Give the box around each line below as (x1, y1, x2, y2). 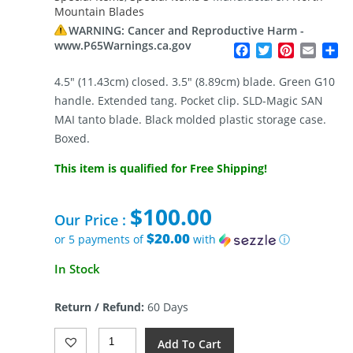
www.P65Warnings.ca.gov (54, 38, 191, 54)
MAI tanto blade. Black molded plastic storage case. (54, 112, 326, 128)
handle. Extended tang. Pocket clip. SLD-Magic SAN (54, 93, 323, 109)
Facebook (250, 42, 307, 60)
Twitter (272, 42, 314, 60)
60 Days (143, 299, 188, 314)
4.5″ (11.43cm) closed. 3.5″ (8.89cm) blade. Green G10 (54, 74, 335, 90)
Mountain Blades (54, 4, 144, 20)
